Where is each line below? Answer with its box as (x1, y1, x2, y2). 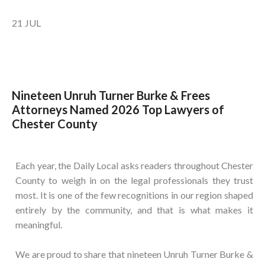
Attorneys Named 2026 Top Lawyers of (12, 102, 224, 117)
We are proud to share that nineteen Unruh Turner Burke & (15, 248, 253, 260)
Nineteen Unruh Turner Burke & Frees (12, 88, 210, 103)
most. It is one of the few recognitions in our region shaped (15, 189, 253, 201)
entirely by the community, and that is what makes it (15, 204, 253, 216)
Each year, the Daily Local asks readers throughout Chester (15, 160, 253, 172)
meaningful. (15, 219, 62, 231)
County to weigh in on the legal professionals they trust (15, 174, 253, 186)
